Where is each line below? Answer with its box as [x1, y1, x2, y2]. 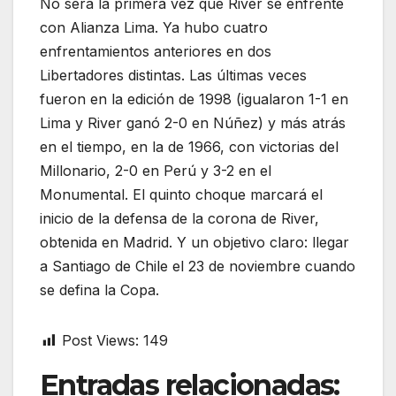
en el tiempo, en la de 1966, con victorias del [40, 138, 339, 156]
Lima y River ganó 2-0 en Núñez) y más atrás [40, 114, 346, 133]
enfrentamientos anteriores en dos [40, 42, 271, 61]
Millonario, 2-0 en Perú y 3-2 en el [40, 162, 271, 180]
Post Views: [62, 331, 139, 350]
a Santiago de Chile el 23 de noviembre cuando [40, 257, 355, 276]
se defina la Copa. [40, 281, 159, 300]
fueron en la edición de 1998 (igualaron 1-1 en [40, 90, 348, 109]
